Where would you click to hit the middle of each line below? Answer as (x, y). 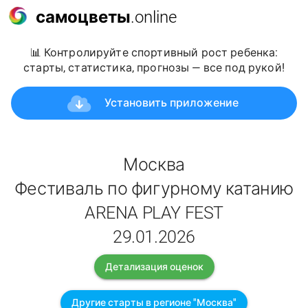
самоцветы (83, 17)
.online (154, 17)
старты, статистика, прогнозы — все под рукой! (154, 68)
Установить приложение (172, 103)
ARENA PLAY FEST (154, 213)
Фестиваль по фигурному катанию (154, 189)
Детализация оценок (154, 267)
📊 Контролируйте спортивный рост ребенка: (154, 53)
